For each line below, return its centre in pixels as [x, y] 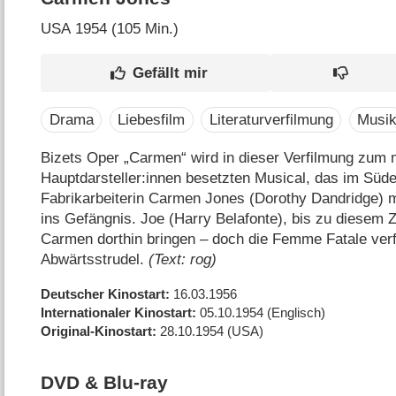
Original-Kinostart [97, 331]
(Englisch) [297, 312]
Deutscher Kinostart [103, 293]
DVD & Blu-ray [105, 382]
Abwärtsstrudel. [95, 259]
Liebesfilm [152, 119]
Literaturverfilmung [271, 119]
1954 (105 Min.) [125, 29]
